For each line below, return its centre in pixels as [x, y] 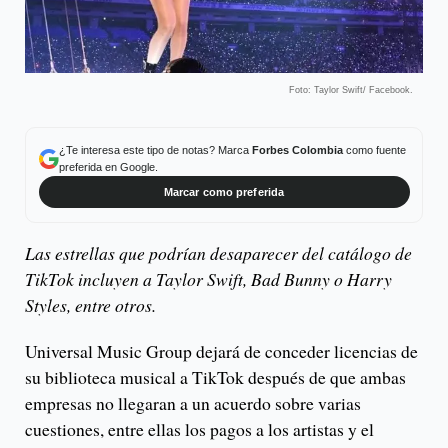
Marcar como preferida [224, 191]
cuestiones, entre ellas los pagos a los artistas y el [199, 429]
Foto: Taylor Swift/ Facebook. [351, 89]
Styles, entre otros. [90, 305]
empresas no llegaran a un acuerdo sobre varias [193, 403]
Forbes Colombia [297, 149]
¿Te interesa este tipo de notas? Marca [155, 149]
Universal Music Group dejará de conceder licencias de [221, 351]
